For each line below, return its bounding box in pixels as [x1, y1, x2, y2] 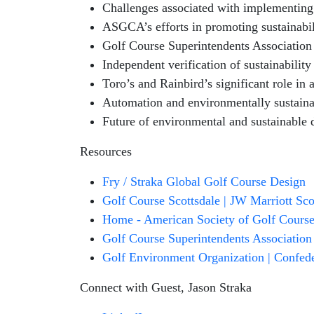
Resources [80, 144, 135, 158]
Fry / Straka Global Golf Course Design [102, 175, 306, 189]
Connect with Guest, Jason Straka [80, 280, 252, 294]
